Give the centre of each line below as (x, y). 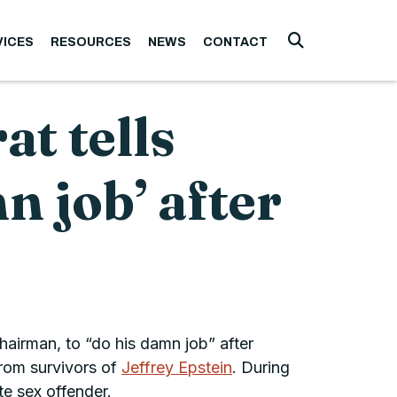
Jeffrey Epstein (177, 368)
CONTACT (236, 42)
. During (261, 368)
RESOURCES (90, 42)
